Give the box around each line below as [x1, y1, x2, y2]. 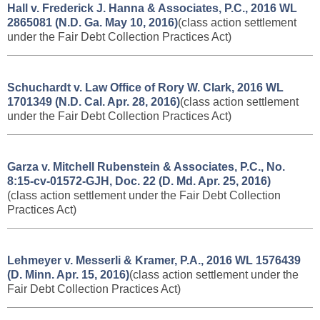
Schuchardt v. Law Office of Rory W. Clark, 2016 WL [7, 81, 284, 94]
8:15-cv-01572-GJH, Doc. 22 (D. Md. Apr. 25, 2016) [7, 175, 271, 187]
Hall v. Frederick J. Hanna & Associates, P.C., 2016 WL [7, 2, 297, 14]
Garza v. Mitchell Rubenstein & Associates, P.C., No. [7, 161, 285, 173]
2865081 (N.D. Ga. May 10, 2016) [7, 16, 178, 29]
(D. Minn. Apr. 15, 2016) [7, 269, 129, 281]
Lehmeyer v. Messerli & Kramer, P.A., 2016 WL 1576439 [7, 254, 301, 266]
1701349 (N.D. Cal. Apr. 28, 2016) [7, 96, 180, 108]
